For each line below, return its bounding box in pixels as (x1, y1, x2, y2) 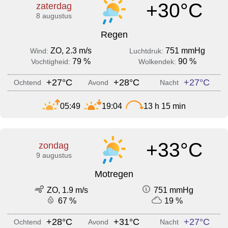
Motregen (95, 169, 133, 180)
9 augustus (36, 151, 72, 160)
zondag (39, 140, 69, 151)
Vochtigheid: (31, 58, 72, 66)
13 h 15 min (144, 101, 186, 110)
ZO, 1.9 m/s (46, 186, 88, 195)
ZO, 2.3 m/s (50, 46, 92, 55)
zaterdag (36, 1, 72, 12)
